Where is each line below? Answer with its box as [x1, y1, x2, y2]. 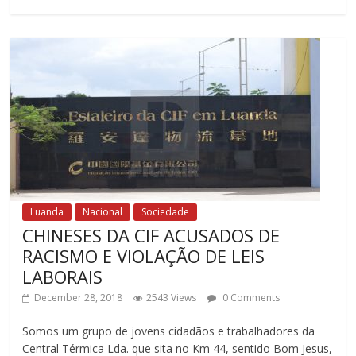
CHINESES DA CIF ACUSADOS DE [22, 222, 281, 247]
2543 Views [146, 290, 197, 304]
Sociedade [141, 204, 190, 219]
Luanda [30, 204, 64, 219]
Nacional [83, 204, 123, 219]
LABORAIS [22, 264, 103, 288]
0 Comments [220, 290, 281, 304]
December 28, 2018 [34, 290, 123, 304]
